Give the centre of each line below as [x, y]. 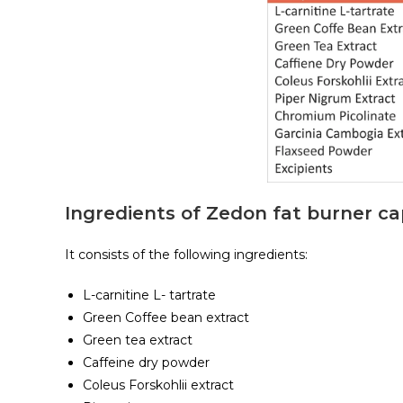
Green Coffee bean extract [166, 318]
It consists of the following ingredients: [186, 255]
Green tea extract [138, 340]
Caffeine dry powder [146, 363]
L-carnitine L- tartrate [149, 296]
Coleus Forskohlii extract [158, 385]
